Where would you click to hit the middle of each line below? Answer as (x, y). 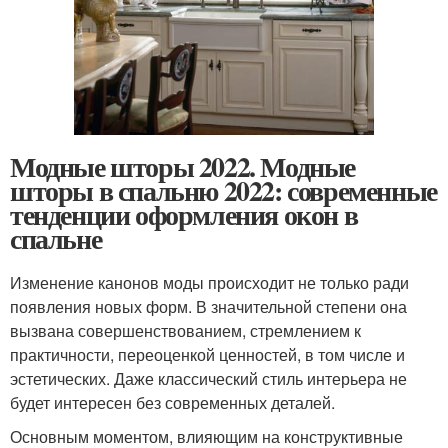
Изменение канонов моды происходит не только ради (209, 283)
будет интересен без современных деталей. (172, 403)
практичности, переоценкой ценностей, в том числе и (207, 355)
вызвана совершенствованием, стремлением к (185, 331)
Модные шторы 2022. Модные (182, 167)
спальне (56, 239)
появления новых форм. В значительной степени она (208, 307)
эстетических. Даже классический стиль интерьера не (208, 379)
